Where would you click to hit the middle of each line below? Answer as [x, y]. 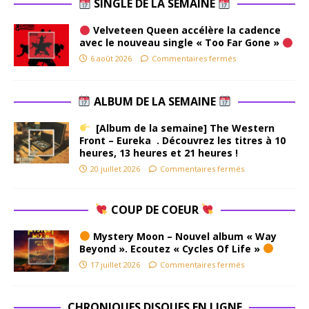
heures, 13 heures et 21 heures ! [159, 152]
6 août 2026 [111, 59]
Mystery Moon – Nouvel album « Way [183, 236]
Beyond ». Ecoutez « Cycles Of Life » [171, 248]
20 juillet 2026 [115, 168]
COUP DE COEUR [154, 209]
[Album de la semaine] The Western [182, 128]
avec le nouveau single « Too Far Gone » [181, 43]
